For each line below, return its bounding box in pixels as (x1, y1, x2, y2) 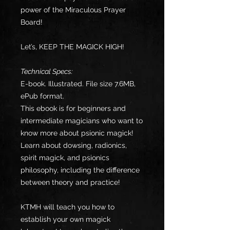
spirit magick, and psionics (21, 154, 109, 162)
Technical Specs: (21, 67, 73, 76)
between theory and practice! (21, 178, 122, 187)
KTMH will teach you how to (21, 203, 114, 212)
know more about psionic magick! (21, 129, 133, 138)
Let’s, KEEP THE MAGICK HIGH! (21, 43, 126, 51)
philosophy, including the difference (21, 166, 140, 175)
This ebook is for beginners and (21, 104, 126, 113)
